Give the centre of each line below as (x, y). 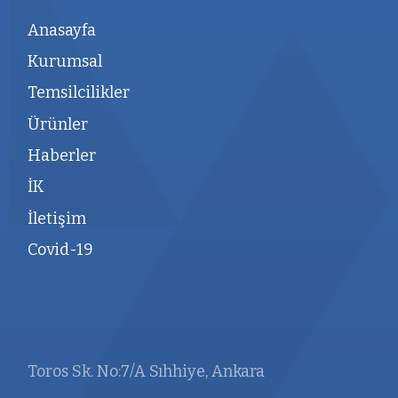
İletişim (57, 218)
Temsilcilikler (79, 93)
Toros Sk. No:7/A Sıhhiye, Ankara (147, 372)
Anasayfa (62, 30)
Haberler (62, 155)
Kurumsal (65, 61)
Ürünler (58, 124)
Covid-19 (61, 249)
